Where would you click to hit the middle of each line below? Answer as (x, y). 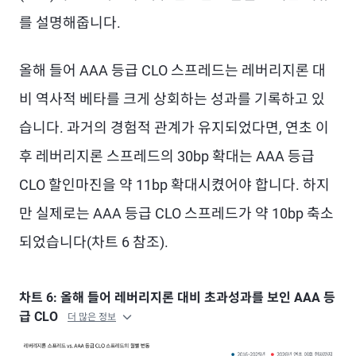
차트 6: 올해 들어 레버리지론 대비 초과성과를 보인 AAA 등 (177, 298)
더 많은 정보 (92, 317)
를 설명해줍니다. (70, 23)
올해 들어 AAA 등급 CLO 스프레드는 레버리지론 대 (172, 70)
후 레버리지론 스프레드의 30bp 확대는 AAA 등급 (167, 156)
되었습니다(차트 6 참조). (94, 242)
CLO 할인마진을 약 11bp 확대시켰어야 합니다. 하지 (174, 185)
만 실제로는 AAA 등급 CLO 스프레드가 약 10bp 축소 (176, 213)
